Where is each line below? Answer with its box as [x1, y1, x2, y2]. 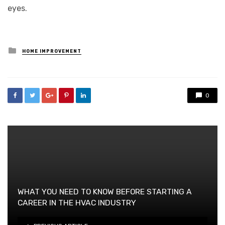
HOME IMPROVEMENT [22, 49, 81, 54]
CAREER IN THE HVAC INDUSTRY [18, 198, 136, 208]
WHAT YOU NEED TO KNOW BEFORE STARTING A [18, 187, 192, 197]
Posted [16, 44, 47, 55]
